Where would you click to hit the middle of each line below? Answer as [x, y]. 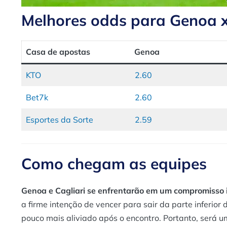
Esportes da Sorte [60, 119]
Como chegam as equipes [114, 163]
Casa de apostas [58, 51]
